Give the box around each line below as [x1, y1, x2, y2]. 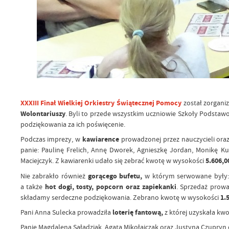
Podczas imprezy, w [20, 134, 83, 144]
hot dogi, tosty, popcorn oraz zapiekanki [42, 181, 176, 192]
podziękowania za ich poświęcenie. [20, 119, 125, 129]
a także [20, 181, 43, 191]
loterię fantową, [112, 208, 163, 218]
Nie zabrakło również [20, 171, 88, 180]
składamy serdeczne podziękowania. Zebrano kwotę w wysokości [20, 192, 220, 202]
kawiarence [82, 134, 121, 145]
